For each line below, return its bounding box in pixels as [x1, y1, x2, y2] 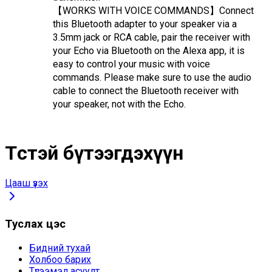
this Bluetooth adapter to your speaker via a [53, 18, 237, 30]
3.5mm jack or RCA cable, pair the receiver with [53, 32, 250, 44]
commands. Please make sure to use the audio [53, 72, 251, 84]
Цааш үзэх [5, 177, 48, 189]
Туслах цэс [5, 217, 66, 231]
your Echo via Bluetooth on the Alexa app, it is [53, 45, 245, 57]
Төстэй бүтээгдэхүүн [5, 141, 183, 165]
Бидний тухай [29, 242, 90, 254]
